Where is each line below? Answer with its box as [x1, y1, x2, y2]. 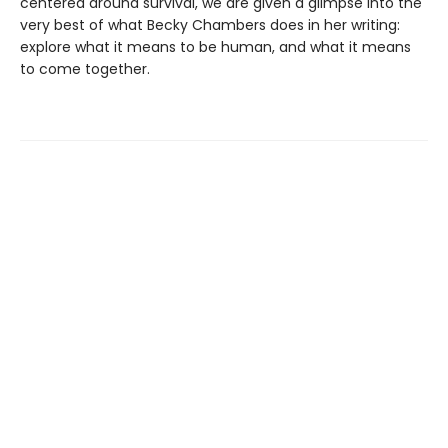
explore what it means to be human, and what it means [20, 37, 411, 58]
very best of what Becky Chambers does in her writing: [20, 15, 400, 36]
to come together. [20, 59, 150, 80]
